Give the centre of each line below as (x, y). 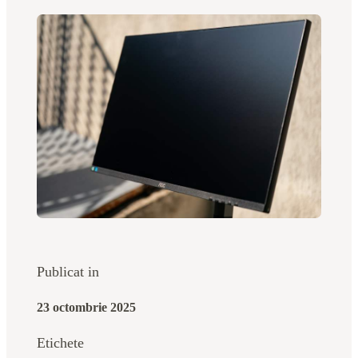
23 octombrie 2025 (86, 307)
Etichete (60, 342)
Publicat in (68, 271)
